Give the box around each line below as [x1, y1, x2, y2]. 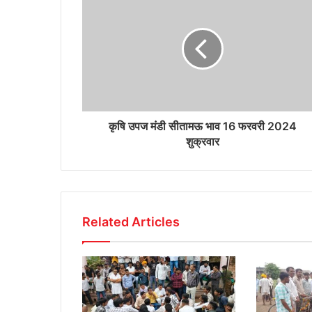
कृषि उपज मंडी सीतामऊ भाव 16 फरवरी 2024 [108, 118, 297, 133]
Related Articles [82, 214, 180, 229]
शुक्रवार [185, 134, 219, 148]
